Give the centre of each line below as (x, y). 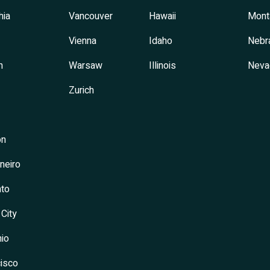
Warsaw (85, 66)
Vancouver (90, 16)
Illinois (162, 66)
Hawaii (162, 16)
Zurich (81, 90)
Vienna (82, 41)
